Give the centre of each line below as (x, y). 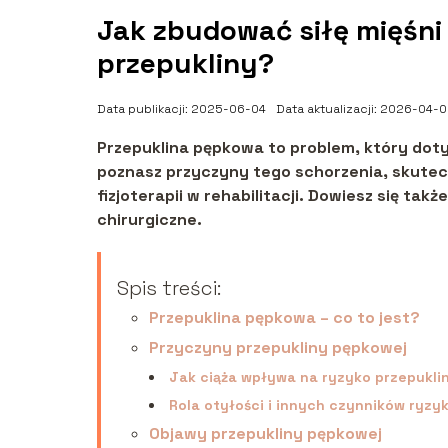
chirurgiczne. (149, 219)
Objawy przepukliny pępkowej (265, 433)
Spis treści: (169, 287)
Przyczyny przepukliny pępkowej (278, 347)
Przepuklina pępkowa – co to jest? (284, 317)
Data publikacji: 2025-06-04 (181, 108)
